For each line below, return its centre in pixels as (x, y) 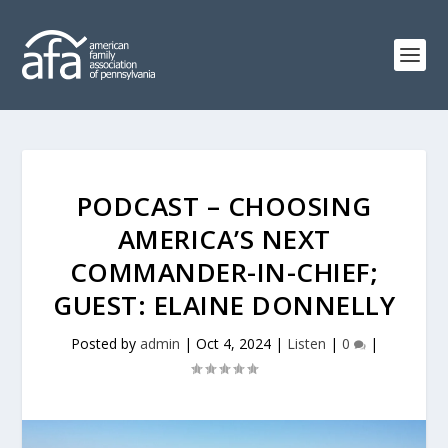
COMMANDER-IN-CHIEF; (224, 272)
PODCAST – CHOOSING (224, 206)
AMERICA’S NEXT (224, 239)
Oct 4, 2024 (233, 343)
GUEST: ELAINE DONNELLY (224, 305)
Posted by (105, 343)
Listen (306, 343)
